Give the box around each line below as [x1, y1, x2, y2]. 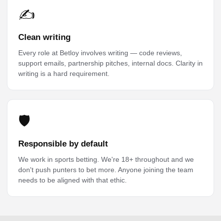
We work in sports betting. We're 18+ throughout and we [18, 155, 194, 163]
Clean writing [18, 33, 71, 42]
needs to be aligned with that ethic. [18, 176, 127, 184]
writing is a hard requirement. [18, 70, 110, 77]
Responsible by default [18, 139, 108, 148]
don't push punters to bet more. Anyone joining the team [18, 166, 193, 174]
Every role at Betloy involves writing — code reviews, [18, 49, 182, 57]
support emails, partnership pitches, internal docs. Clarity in [18, 59, 203, 67]
